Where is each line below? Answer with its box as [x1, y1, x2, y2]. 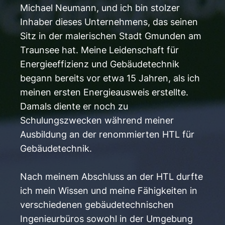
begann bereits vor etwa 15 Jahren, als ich [20, 73, 200, 83]
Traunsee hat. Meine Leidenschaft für [20, 45, 179, 55]
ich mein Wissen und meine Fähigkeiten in [20, 185, 197, 196]
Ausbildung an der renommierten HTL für [20, 129, 194, 140]
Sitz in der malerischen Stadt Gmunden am [20, 31, 201, 41]
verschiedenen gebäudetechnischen [20, 199, 174, 210]
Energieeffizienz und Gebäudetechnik [20, 59, 179, 69]
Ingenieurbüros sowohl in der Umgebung [20, 213, 193, 224]
